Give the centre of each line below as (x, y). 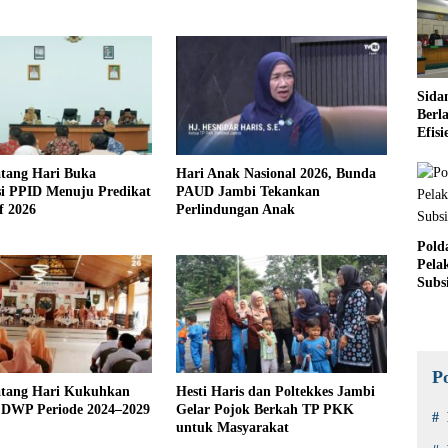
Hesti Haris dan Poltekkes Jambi (275, 392)
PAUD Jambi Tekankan (247, 192)
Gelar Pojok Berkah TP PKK (264, 410)
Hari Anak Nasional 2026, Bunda (275, 174)
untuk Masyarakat (232, 428)
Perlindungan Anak (235, 210)
